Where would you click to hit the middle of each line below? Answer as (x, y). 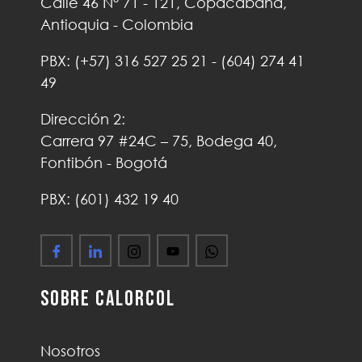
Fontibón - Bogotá (104, 162)
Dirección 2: (83, 118)
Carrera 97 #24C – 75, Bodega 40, (159, 140)
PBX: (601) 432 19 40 (109, 198)
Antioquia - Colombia (117, 24)
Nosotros (70, 350)
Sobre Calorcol (108, 299)
